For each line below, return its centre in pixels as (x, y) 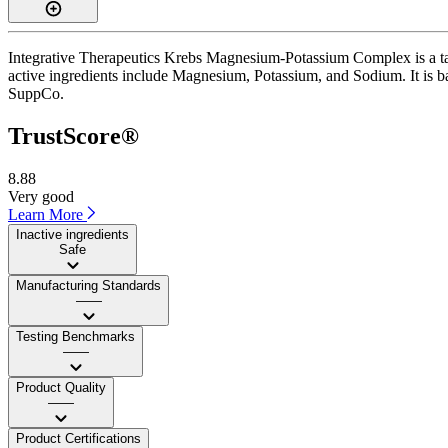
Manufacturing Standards (88, 285)
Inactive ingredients (72, 234)
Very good (41, 196)
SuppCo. (36, 93)
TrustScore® (73, 135)
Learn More (47, 214)
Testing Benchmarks (75, 336)
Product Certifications (78, 438)
